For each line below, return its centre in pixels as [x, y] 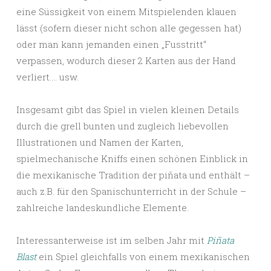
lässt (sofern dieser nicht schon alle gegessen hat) [129, 28]
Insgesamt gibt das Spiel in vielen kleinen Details [128, 109]
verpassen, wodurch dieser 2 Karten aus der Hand [126, 60]
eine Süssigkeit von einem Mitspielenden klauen [126, 11]
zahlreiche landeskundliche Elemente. [103, 207]
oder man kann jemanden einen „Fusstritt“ [111, 44]
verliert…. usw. [47, 77]
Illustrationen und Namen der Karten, [100, 142]
